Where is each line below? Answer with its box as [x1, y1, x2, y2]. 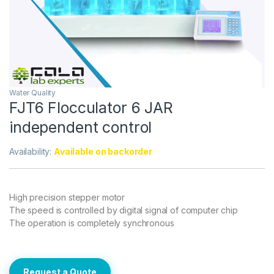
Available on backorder [54, 146, 152, 157]
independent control [9, 118, 152, 137]
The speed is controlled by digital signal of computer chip [9, 205, 238, 216]
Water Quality [9, 88, 56, 98]
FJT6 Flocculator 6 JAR [9, 98, 173, 117]
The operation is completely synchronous [9, 218, 174, 229]
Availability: [9, 146, 54, 157]
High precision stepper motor [9, 192, 125, 203]
